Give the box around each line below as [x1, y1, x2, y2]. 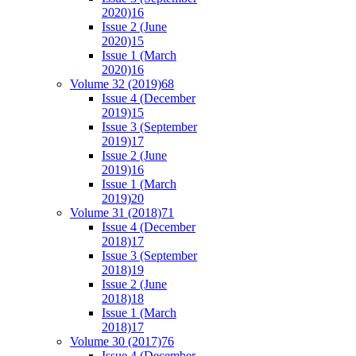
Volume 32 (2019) [70, 76, 161, 91]
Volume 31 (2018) [70, 205, 161, 219]
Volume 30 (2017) [70, 334, 161, 348]
